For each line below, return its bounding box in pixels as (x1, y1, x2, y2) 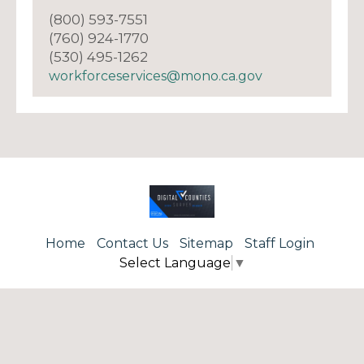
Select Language (119, 254, 231, 271)
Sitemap (180, 235, 233, 251)
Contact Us (97, 235, 168, 251)
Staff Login (245, 235, 314, 251)
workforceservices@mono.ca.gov (49, 67, 262, 84)
